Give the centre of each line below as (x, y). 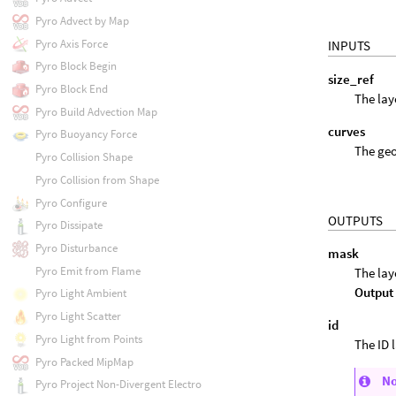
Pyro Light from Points (88, 339)
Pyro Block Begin (76, 66)
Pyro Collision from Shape (97, 179)
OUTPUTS (356, 220)
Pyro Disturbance (76, 248)
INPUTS (350, 45)
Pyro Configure (71, 202)
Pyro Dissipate (69, 225)
